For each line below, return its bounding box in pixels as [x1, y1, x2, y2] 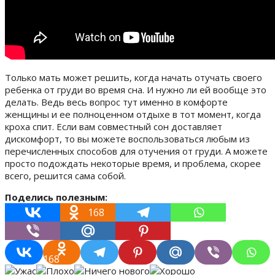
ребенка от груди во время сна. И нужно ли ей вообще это [5, 83, 266, 96]
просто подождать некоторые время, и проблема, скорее [5, 157, 261, 170]
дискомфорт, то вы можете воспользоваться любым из [5, 133, 250, 145]
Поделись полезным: [5, 191, 107, 204]
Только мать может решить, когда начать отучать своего [5, 71, 262, 84]
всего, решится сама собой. [5, 169, 126, 182]
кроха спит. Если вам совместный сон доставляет [5, 120, 222, 133]
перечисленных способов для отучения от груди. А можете [5, 145, 268, 158]
